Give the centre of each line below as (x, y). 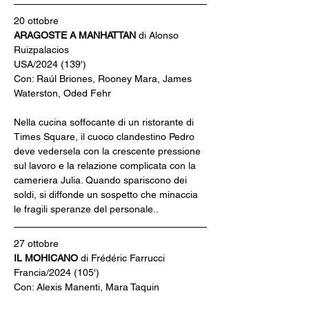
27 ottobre (36, 243)
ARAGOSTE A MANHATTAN (76, 35)
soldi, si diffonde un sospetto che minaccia (107, 195)
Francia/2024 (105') (57, 272)
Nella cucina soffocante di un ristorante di (105, 122)
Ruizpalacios (41, 50)
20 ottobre (36, 21)
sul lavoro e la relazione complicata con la (106, 166)
